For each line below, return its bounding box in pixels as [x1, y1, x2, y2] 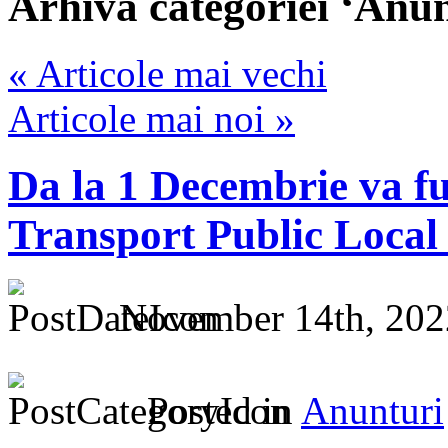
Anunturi [301, 388, 444, 432]
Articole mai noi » [8, 96, 295, 140]
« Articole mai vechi [8, 51, 327, 95]
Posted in [137, 388, 301, 432]
